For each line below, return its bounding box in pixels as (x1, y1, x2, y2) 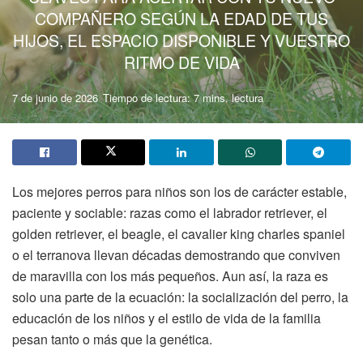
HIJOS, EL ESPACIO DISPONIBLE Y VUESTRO (13, 28, 350, 52)
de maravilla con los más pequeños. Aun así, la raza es (12, 267, 328, 285)
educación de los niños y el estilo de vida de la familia (12, 309, 321, 327)
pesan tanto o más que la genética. (12, 330, 212, 348)
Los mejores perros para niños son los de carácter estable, (12, 182, 347, 201)
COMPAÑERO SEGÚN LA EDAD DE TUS (35, 6, 328, 30)
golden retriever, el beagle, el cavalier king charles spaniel (12, 224, 345, 243)
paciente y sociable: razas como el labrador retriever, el (12, 203, 327, 222)
